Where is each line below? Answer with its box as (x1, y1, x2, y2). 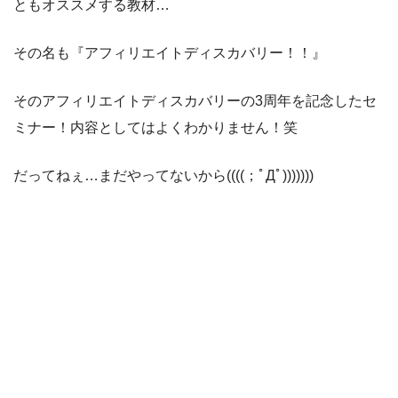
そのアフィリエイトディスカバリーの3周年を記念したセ (13, 92, 377, 108)
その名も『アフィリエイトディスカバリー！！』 (13, 44, 326, 60)
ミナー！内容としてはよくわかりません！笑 (13, 119, 298, 135)
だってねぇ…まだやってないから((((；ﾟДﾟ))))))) (13, 167, 314, 183)
